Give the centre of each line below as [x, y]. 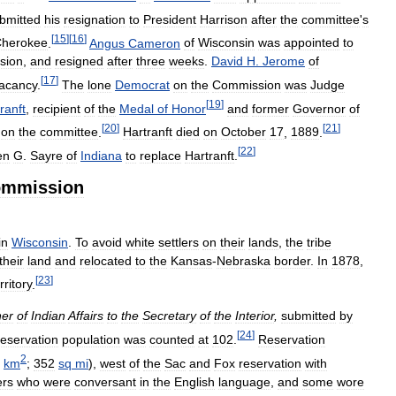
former [270, 108]
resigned [79, 61]
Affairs [86, 316]
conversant [105, 381]
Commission [247, 84]
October [244, 132]
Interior [255, 316]
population [91, 340]
